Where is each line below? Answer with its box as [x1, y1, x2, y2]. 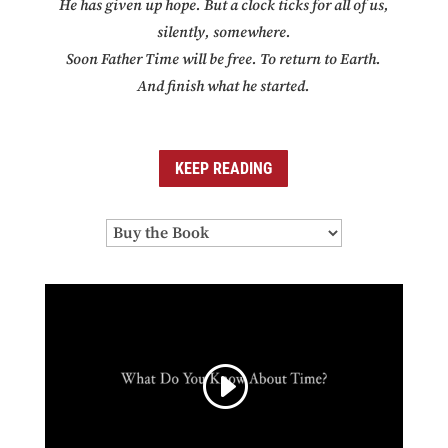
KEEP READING [175, 158, 273, 178]
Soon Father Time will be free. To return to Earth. [66, 50, 382, 70]
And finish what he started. [137, 77, 311, 97]
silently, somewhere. [156, 23, 291, 43]
